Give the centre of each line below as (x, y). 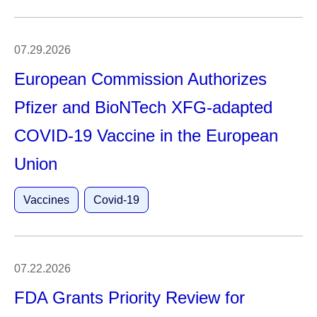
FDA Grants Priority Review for (129, 298)
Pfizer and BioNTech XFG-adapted (143, 107)
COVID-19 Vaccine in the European (146, 136)
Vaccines (46, 200)
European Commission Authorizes (140, 79)
